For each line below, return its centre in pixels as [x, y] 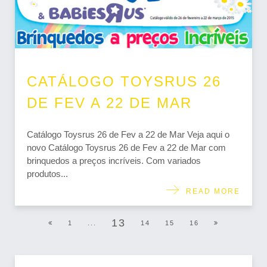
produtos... [47, 173]
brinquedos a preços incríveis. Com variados [114, 160]
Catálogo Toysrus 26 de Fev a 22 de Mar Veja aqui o [128, 134]
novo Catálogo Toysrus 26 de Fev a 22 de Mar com [126, 147]
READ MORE [210, 192]
